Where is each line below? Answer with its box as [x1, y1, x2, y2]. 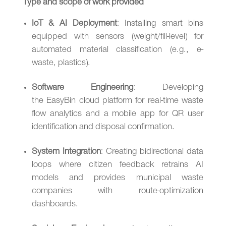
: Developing [133, 84, 204, 92]
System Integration [31, 148, 101, 156]
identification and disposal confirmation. [31, 123, 177, 131]
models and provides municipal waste [31, 174, 204, 182]
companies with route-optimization [31, 187, 204, 195]
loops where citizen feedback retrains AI [31, 161, 204, 169]
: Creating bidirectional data [100, 148, 204, 156]
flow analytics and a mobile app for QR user [31, 110, 204, 118]
